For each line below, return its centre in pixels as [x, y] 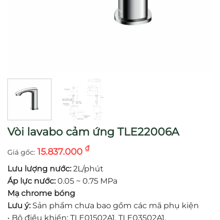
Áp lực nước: [31, 181]
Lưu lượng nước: [39, 168]
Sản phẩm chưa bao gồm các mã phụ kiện [115, 205]
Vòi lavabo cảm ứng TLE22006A [93, 132]
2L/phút [87, 168]
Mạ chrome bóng [41, 193]
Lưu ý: [19, 205]
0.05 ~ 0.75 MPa [86, 181]
